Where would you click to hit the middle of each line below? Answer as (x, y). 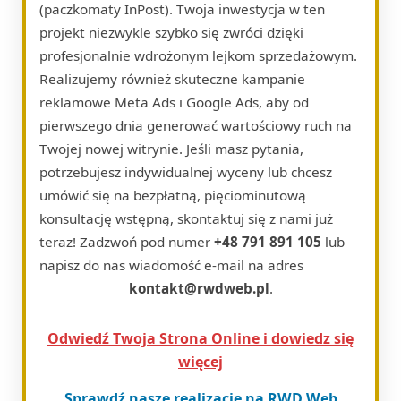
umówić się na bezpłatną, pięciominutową (173, 195)
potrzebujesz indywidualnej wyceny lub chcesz (186, 171)
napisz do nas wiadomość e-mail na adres (171, 264)
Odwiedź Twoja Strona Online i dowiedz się (200, 338)
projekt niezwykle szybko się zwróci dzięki (171, 32)
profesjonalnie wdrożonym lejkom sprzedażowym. (198, 55)
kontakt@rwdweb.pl (199, 288)
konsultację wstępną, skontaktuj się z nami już (186, 218)
